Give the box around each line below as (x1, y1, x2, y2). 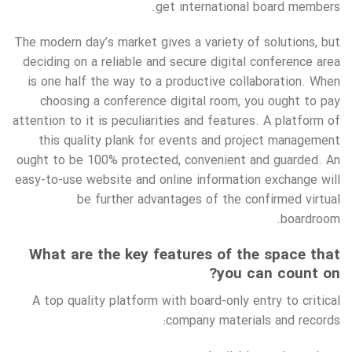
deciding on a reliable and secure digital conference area (23, 53, 340, 73)
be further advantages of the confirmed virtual (77, 190, 340, 211)
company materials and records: (166, 310, 340, 331)
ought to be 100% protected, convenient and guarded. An (16, 151, 340, 171)
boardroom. (280, 210, 340, 230)
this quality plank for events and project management (38, 131, 340, 152)
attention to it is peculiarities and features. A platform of (13, 112, 340, 132)
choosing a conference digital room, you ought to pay (40, 92, 340, 112)
